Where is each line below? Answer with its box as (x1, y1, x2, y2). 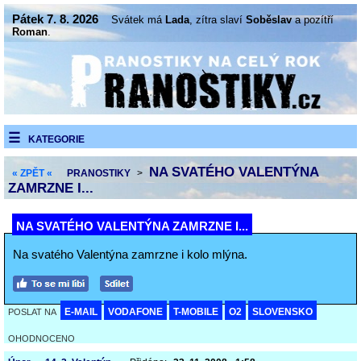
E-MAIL (64, 306, 98, 317)
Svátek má (111, 14, 165, 26)
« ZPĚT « (12, 168, 52, 179)
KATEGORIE (28, 134, 85, 145)
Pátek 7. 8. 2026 (12, 12, 98, 26)
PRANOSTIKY (67, 168, 131, 179)
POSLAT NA (8, 307, 58, 317)
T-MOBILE (173, 306, 218, 317)
